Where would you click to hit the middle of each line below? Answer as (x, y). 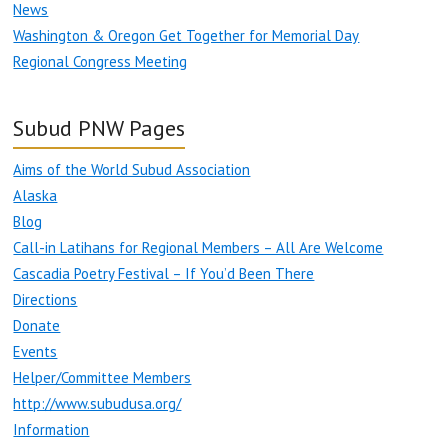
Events (35, 352)
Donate (37, 326)
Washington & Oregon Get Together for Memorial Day (186, 36)
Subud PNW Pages (99, 128)
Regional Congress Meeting (100, 62)
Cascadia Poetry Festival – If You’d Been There (164, 274)
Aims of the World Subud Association (132, 170)
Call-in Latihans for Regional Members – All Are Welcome (198, 248)
